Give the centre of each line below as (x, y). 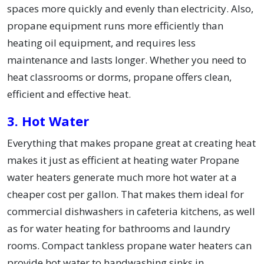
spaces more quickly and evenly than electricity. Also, (130, 9)
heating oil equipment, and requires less (101, 43)
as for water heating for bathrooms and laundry (119, 229)
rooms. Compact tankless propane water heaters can (129, 246)
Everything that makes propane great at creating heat (131, 143)
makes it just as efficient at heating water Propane (123, 160)
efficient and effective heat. (69, 94)
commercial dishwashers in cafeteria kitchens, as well (131, 212)
